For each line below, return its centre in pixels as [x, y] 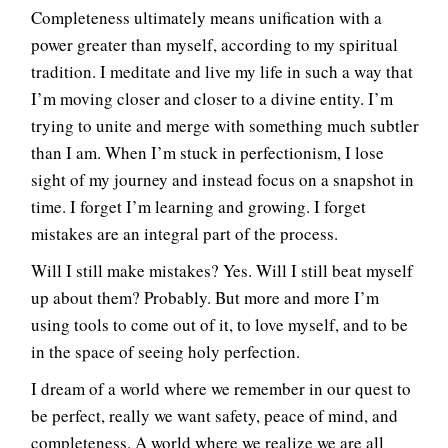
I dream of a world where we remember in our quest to [221, 389]
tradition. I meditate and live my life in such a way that [222, 72]
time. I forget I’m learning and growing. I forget [198, 207]
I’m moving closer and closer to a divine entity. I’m [212, 99]
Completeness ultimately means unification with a [206, 18]
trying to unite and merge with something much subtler [225, 126]
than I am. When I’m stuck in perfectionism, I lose [207, 153]
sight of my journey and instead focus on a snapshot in [222, 180]
